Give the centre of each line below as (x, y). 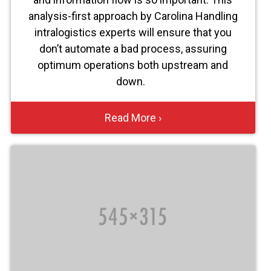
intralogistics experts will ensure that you (133, 32)
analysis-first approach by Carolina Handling (133, 16)
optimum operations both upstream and (133, 65)
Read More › (133, 117)
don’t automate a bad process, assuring (133, 48)
